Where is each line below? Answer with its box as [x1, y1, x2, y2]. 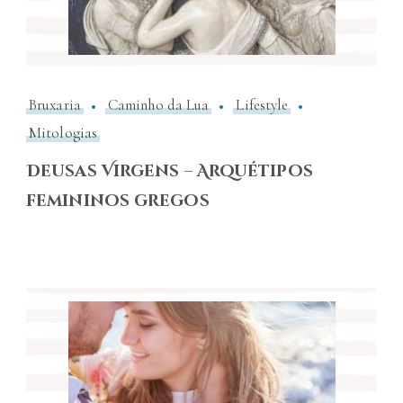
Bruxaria [29, 95, 81, 115]
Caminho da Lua [107, 95, 210, 115]
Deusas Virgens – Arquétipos [26, 160, 313, 184]
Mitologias [29, 123, 97, 143]
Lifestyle [236, 95, 289, 115]
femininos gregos [26, 190, 210, 213]
